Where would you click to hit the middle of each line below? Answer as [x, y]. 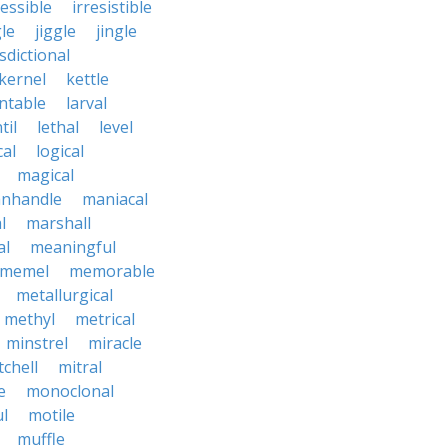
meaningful [73, 247]
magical [45, 175]
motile [51, 415]
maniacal [115, 199]
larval [86, 103]
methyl [29, 319]
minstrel [37, 343]
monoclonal [70, 391]
